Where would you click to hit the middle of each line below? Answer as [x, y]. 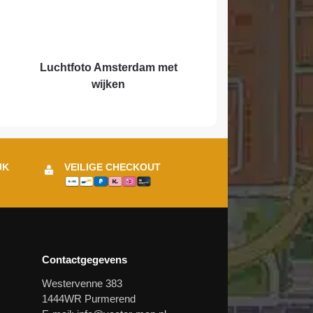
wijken [109, 85]
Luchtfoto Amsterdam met [108, 68]
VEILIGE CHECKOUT [113, 167]
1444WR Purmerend [89, 299]
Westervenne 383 [82, 284]
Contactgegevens [85, 259]
